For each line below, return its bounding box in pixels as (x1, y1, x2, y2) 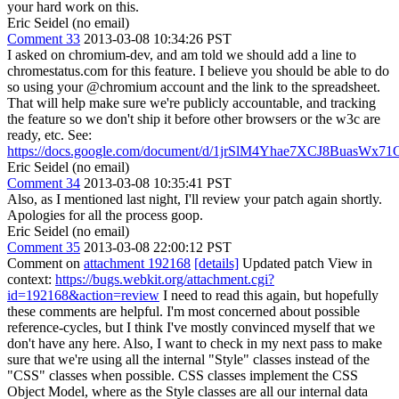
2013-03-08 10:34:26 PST (84, 31, 232, 46)
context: (7, 272, 55, 287)
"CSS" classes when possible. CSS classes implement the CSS (7, 368, 358, 383)
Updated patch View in (239, 256, 372, 271)
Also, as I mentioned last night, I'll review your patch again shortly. (7, 191, 382, 207)
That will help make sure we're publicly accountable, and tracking (7, 95, 376, 110)
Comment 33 (7, 31, 80, 46)
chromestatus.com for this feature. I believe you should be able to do (7, 63, 389, 78)
